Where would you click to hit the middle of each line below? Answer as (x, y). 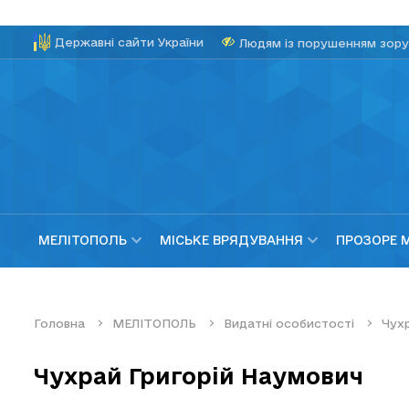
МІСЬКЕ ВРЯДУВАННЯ (231, 241)
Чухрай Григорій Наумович (199, 375)
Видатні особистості (289, 323)
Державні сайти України (129, 42)
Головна (59, 323)
